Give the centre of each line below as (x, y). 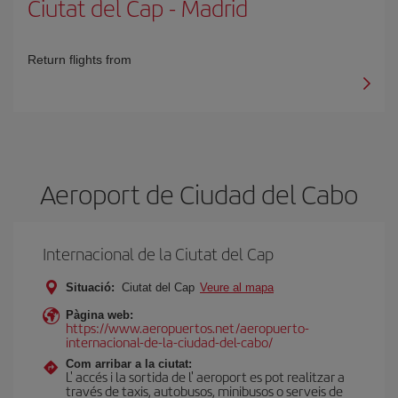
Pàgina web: (99, 315)
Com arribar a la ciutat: (129, 364)
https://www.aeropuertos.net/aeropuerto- (187, 327)
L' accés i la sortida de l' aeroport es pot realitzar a (205, 376)
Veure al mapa (237, 287)
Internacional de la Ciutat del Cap (158, 254)
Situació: (90, 287)
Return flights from (80, 60)
